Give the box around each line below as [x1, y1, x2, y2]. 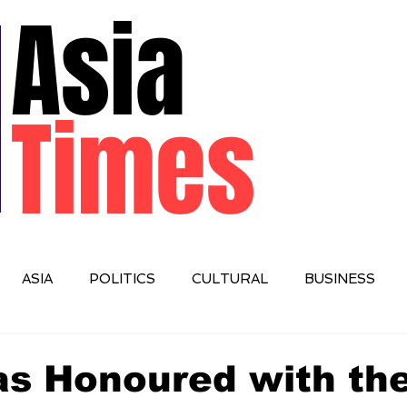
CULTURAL [192, 270, 268, 287]
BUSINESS [304, 270, 375, 287]
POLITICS [89, 270, 155, 287]
